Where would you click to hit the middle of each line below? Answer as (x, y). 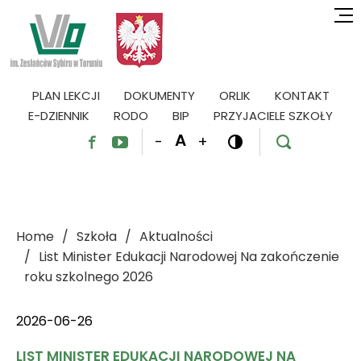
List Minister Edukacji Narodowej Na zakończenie (189, 257)
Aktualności (176, 237)
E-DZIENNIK (59, 116)
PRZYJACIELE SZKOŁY (273, 116)
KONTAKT (302, 96)
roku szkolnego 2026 (89, 277)
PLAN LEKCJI (66, 96)
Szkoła (97, 237)
